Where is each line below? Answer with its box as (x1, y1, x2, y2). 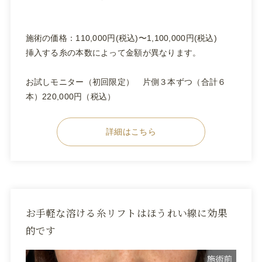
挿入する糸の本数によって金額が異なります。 (25, 47, 201, 57)
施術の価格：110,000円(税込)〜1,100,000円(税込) (25, 33, 218, 43)
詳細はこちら (106, 126, 156, 136)
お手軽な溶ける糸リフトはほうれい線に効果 (25, 205, 228, 220)
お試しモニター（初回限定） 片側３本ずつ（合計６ (25, 77, 226, 87)
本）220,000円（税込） (25, 91, 116, 101)
